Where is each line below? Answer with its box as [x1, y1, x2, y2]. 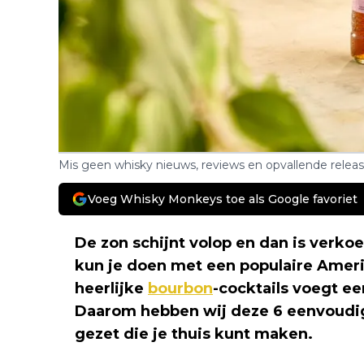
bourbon [148, 279, 213, 297]
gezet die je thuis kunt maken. [75, 324, 313, 343]
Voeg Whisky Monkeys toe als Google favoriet [88, 191, 357, 206]
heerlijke [75, 279, 148, 297]
